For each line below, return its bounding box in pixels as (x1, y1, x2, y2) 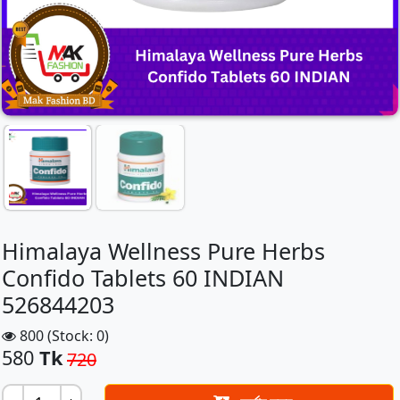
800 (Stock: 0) (16, 326, 109, 346)
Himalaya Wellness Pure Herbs (2, 236, 325, 266)
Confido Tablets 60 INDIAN (2, 262, 284, 293)
